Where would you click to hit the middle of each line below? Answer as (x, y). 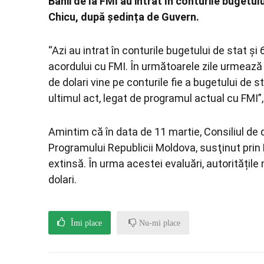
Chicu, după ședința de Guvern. (124, 16)
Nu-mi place (159, 223)
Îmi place (85, 223)
